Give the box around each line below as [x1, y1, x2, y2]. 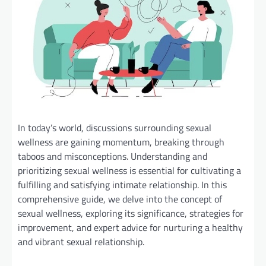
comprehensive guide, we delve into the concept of [18, 191, 222, 206]
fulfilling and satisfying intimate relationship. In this [18, 177, 227, 192]
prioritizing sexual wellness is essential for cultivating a [18, 163, 241, 178]
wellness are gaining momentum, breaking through [18, 134, 224, 149]
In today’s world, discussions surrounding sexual [18, 120, 211, 135]
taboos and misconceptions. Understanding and [18, 148, 207, 163]
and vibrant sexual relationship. [18, 234, 144, 249]
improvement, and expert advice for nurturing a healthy [18, 220, 243, 235]
